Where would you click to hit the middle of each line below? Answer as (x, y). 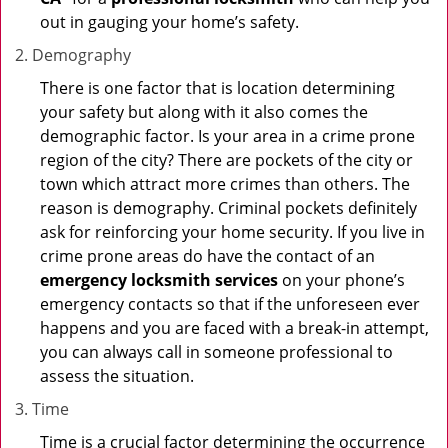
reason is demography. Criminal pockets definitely (228, 208)
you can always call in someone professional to (216, 352)
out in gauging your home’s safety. (169, 22)
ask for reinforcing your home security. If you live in (232, 232)
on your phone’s (341, 280)
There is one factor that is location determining (217, 88)
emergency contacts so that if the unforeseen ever (230, 304)
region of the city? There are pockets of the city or (226, 160)
